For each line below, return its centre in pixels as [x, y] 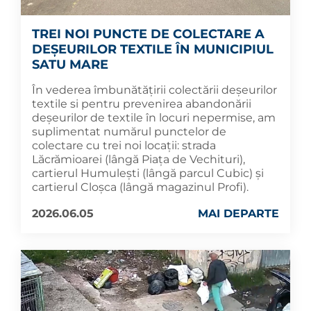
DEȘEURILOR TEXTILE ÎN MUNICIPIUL [153, 50]
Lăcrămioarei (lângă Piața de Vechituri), [138, 160]
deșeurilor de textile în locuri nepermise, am [154, 118]
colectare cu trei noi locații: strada [124, 146]
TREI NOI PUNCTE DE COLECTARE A [148, 34]
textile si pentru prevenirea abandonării [142, 104]
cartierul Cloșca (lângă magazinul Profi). [140, 187]
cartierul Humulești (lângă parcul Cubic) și [148, 174]
